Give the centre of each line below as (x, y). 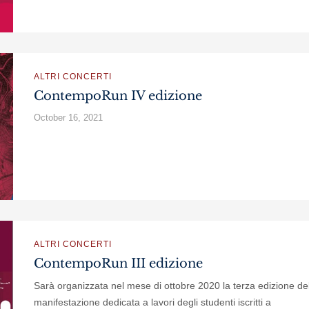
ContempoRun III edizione (118, 263)
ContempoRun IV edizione (118, 96)
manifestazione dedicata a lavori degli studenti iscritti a (152, 302)
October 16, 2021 (68, 118)
